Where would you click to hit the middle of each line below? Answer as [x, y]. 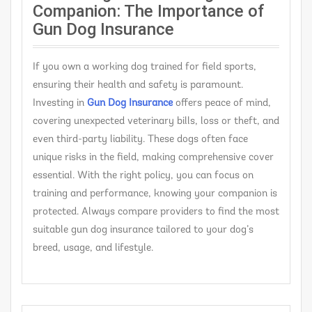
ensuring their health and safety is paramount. [138, 85]
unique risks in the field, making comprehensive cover [153, 157]
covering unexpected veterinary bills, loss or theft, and [156, 121]
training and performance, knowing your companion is [155, 194]
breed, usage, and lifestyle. [93, 248]
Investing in [58, 103]
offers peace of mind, [222, 103]
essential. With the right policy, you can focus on [143, 175]
